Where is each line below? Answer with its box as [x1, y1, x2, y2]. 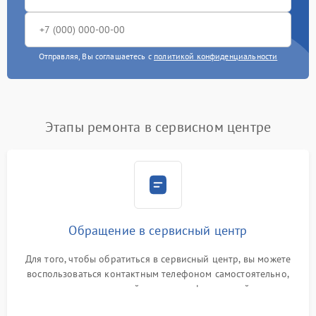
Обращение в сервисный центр [68, 222, 248, 238]
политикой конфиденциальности [154, 51, 278, 61]
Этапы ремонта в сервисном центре [44, 118, 272, 136]
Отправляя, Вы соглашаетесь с [38, 51, 154, 61]
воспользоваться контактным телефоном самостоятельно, [27, 267, 289, 280]
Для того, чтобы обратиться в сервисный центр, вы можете [25, 253, 291, 265]
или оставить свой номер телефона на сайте [56, 282, 260, 295]
